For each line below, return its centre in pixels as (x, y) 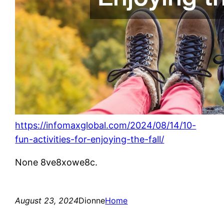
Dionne (92, 200)
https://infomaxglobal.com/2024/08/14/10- (106, 125)
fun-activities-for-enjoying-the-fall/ (90, 139)
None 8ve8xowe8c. (56, 162)
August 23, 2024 (47, 200)
